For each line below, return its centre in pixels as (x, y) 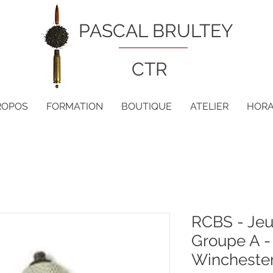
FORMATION (75, 106)
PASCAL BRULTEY (156, 31)
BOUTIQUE (147, 106)
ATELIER (209, 106)
